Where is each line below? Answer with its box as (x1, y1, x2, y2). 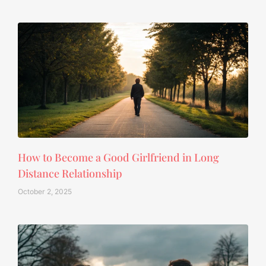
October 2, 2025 (18, 186, 72, 196)
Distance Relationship (18, 166, 122, 180)
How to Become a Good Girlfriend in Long (18, 150, 219, 164)
